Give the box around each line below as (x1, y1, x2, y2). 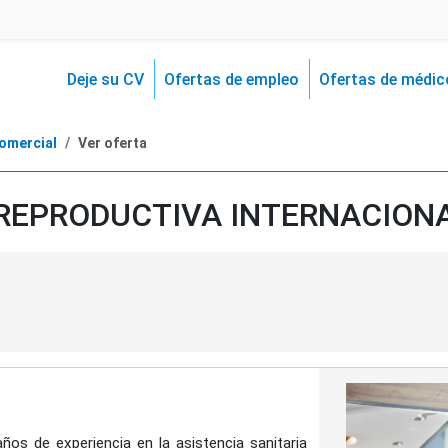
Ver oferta (78, 135, 147, 151)
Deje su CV (67, 70, 144, 89)
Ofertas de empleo (164, 70, 299, 89)
